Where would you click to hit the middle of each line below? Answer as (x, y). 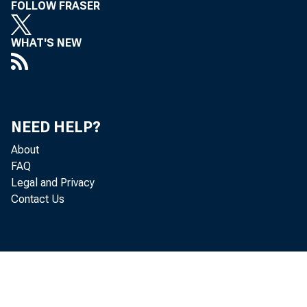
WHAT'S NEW (46, 43)
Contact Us (38, 199)
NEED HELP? (56, 127)
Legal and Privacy (53, 183)
